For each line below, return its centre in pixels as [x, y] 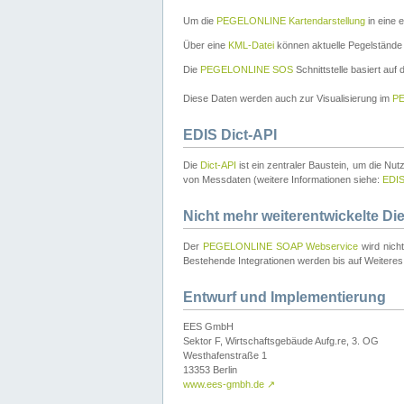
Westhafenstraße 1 [225, 356]
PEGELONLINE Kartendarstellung [291, 21]
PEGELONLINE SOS [247, 70]
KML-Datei [251, 46]
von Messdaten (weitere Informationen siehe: [283, 180]
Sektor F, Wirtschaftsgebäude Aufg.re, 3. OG [281, 341]
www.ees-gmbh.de [225, 385]
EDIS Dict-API [230, 135]
